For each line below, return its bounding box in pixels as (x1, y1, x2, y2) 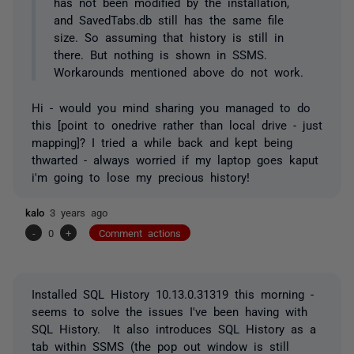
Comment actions (99, 227, 181, 238)
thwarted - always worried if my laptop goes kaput (32, 153, 318, 165)
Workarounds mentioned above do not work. (53, 66, 303, 78)
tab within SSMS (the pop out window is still (32, 339, 289, 352)
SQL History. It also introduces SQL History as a (32, 322, 316, 334)
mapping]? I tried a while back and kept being (32, 135, 292, 148)
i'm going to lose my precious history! (32, 170, 250, 183)
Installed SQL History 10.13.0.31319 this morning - (32, 287, 314, 299)
